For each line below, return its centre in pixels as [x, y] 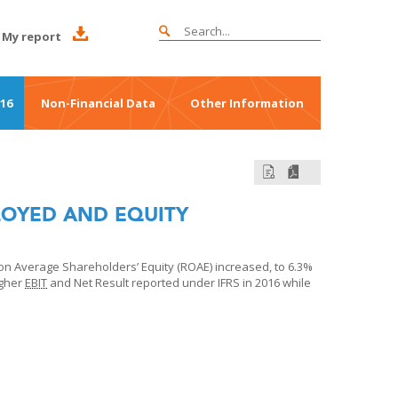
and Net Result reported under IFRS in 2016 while [179, 283]
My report [32, 36]
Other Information [247, 103]
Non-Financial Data [98, 103]
